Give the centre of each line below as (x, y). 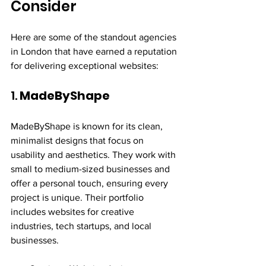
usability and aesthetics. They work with (94, 154)
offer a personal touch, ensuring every (91, 183)
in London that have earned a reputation (95, 51)
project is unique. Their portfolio (78, 197)
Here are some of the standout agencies (95, 37)
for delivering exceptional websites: (85, 65)
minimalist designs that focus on (78, 140)
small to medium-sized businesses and (91, 169)
